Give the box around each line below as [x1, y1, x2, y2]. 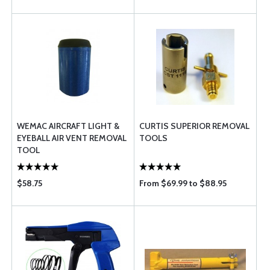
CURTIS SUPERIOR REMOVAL [139, 121, 250, 131]
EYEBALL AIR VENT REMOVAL [17, 133, 127, 143]
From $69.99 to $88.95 [139, 178, 227, 189]
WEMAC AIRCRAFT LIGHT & [17, 121, 119, 131]
